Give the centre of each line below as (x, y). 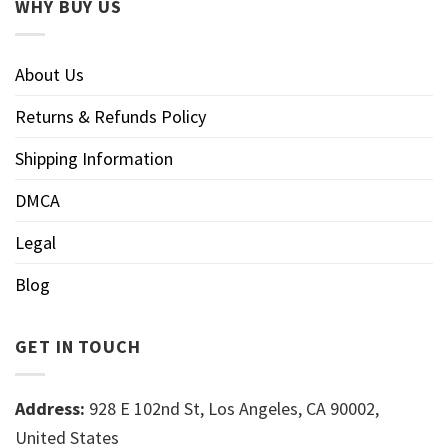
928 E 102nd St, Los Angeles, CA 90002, (234, 409)
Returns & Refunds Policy (110, 117)
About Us (49, 75)
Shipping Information (94, 159)
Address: (52, 409)
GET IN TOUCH (78, 347)
